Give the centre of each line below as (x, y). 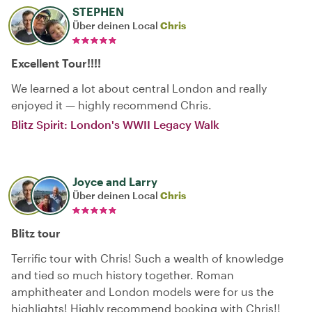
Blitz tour (36, 233)
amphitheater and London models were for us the (142, 291)
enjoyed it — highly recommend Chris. (111, 105)
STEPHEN (98, 11)
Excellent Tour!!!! (56, 63)
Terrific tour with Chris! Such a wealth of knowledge (147, 258)
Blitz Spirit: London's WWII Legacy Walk (115, 124)
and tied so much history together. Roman (123, 275)
